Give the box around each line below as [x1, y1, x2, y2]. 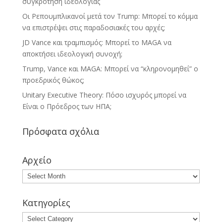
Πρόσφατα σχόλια [22, 125, 99, 137]
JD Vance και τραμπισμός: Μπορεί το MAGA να [22, 37, 171, 47]
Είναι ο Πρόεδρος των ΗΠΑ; [22, 101, 111, 111]
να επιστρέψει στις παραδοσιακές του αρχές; [22, 22, 165, 32]
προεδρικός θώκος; [22, 75, 84, 85]
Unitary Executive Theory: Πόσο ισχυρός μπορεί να [22, 90, 186, 100]
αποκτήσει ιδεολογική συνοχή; [22, 49, 122, 58]
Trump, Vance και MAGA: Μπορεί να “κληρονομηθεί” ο [22, 63, 198, 73]
